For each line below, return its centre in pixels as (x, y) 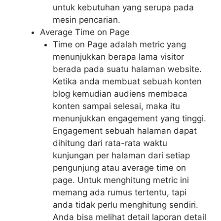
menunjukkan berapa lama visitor (118, 57)
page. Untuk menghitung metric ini (121, 180)
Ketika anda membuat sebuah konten (127, 82)
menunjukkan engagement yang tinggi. (129, 119)
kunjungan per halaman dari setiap (121, 156)
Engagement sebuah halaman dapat (125, 131)
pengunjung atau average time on (119, 168)
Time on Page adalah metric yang (119, 45)
